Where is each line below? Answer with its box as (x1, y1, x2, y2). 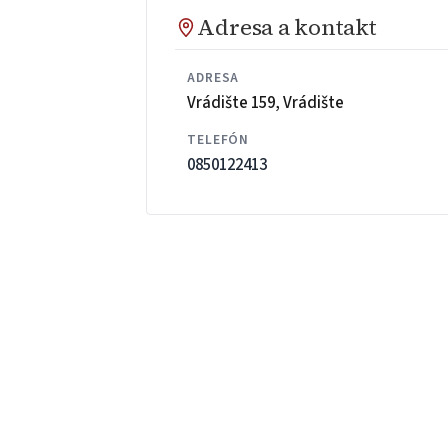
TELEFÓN (187, 130, 250, 150)
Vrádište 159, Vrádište (187, 90, 345, 115)
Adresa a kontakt (197, 11, 377, 43)
